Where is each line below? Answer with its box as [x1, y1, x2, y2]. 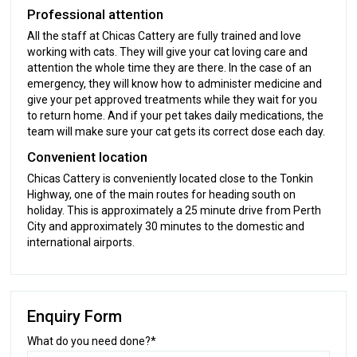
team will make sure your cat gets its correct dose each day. [27, 124, 326, 138]
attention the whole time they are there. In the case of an [27, 61, 312, 74]
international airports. [27, 235, 135, 249]
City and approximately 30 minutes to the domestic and [27, 219, 305, 233]
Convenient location [27, 148, 148, 165]
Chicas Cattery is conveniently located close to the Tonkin [27, 171, 314, 185]
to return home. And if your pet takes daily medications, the [27, 108, 324, 122]
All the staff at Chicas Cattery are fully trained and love [27, 29, 302, 42]
